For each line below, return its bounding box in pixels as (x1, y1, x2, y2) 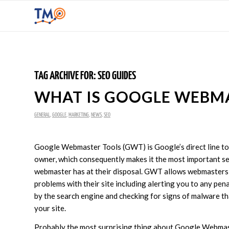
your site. (34, 203, 66, 213)
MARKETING (68, 112, 89, 118)
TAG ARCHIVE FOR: (34, 70, 98, 82)
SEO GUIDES (98, 70, 136, 82)
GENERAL (34, 112, 50, 118)
